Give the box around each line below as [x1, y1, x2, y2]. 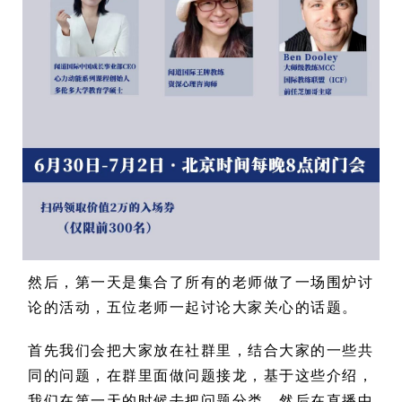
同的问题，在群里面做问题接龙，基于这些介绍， [28, 366, 373, 385]
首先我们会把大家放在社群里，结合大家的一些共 [28, 341, 373, 360]
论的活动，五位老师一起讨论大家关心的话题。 [28, 298, 358, 317]
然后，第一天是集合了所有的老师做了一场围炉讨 [28, 273, 373, 292]
